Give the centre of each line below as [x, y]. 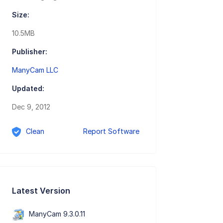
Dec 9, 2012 [31, 107]
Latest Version [41, 190]
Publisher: [30, 52]
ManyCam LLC [35, 70]
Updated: [28, 89]
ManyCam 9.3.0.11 [57, 214]
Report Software [111, 131]
